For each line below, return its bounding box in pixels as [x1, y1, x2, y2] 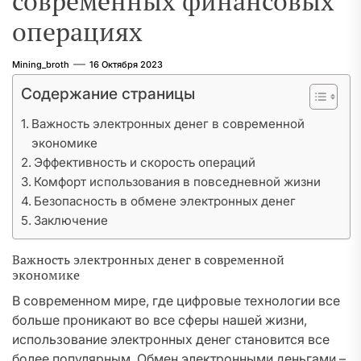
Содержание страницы [21, 84, 195, 103]
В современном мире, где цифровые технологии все [12, 293, 340, 309]
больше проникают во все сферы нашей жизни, [12, 312, 307, 328]
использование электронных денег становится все [12, 331, 330, 347]
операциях [12, 15, 143, 48]
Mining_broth [12, 59, 69, 70]
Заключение [34, 213, 109, 228]
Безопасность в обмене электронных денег [34, 193, 297, 209]
